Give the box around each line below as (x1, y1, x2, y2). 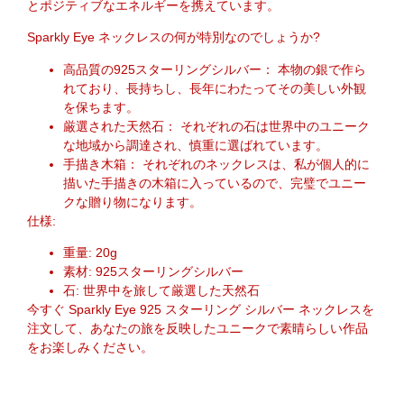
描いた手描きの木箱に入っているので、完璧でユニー (63, 175, 366, 190)
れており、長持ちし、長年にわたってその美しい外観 (63, 80, 366, 96)
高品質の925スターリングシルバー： (63, 61, 274, 77)
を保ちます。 (63, 99, 139, 115)
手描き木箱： (63, 156, 139, 171)
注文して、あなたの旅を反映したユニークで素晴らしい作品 (27, 320, 368, 335)
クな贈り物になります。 (63, 194, 202, 209)
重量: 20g (63, 244, 117, 260)
